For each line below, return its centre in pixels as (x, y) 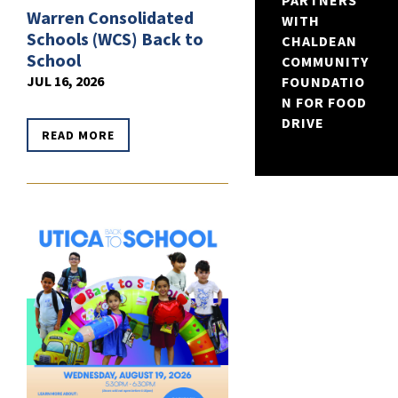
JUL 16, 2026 (65, 80)
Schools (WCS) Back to (115, 38)
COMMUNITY (325, 62)
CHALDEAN (319, 41)
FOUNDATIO (323, 82)
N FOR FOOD (324, 103)
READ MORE (78, 135)
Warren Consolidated (110, 17)
